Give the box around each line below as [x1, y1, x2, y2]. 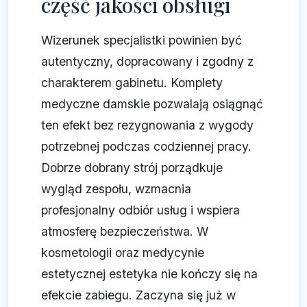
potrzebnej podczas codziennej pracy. [41, 139, 251, 154]
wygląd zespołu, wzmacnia [41, 182, 191, 197]
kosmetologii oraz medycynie [41, 245, 204, 260]
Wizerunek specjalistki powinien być [41, 33, 242, 48]
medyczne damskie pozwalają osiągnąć [41, 97, 263, 112]
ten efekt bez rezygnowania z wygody [41, 118, 254, 133]
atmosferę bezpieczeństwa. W [41, 224, 208, 239]
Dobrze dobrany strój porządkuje [41, 160, 223, 175]
